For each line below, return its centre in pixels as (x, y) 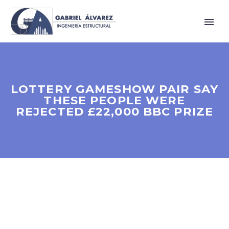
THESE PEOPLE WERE (114, 100)
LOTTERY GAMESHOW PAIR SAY (114, 89)
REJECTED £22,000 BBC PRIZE (114, 111)
